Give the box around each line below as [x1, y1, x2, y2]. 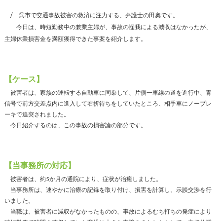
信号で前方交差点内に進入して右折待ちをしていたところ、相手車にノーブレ [4, 99, 212, 109]
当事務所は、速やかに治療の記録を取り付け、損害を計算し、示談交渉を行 [4, 185, 212, 195]
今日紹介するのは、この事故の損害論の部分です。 [4, 120, 147, 131]
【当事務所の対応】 [4, 159, 75, 172]
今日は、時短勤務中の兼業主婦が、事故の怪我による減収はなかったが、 [4, 22, 212, 33]
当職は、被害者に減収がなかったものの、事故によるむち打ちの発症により [4, 207, 212, 217]
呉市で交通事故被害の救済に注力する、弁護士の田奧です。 [18, 10, 179, 21]
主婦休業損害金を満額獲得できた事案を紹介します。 [4, 34, 147, 44]
